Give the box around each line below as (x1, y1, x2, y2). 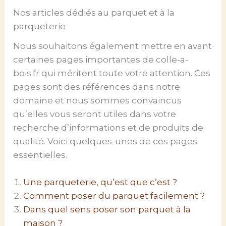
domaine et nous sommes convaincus (13, 95, 182, 105)
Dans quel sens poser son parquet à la (23, 204, 191, 215)
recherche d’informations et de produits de (13, 122, 204, 133)
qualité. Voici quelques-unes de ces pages (13, 136, 198, 146)
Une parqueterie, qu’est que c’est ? (23, 177, 178, 188)
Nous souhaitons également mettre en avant (13, 40, 212, 51)
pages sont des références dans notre (13, 81, 181, 92)
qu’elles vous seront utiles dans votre (13, 108, 177, 119)
